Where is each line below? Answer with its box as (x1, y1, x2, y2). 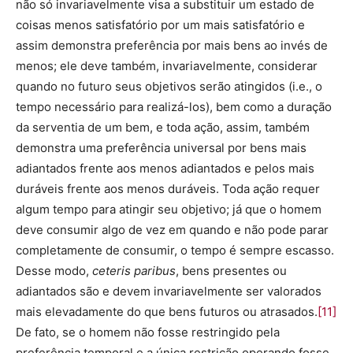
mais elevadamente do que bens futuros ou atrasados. (16, 304, 318, 319)
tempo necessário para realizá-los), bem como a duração (16, 99, 332, 114)
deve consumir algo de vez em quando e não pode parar (16, 222, 329, 237)
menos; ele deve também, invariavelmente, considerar (16, 58, 318, 73)
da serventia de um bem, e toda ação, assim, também (16, 120, 310, 135)
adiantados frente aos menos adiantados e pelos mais (16, 161, 314, 176)
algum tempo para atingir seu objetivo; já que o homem (16, 202, 321, 217)
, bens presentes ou (176, 263, 287, 278)
